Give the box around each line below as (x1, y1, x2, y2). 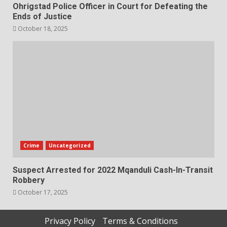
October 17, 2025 (16, 187, 68, 197)
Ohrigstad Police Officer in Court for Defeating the (13, 1, 208, 11)
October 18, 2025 (16, 24, 68, 33)
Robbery (13, 175, 45, 185)
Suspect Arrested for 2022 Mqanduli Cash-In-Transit (13, 165, 213, 175)
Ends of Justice (13, 11, 72, 21)
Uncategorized (48, 141, 91, 149)
